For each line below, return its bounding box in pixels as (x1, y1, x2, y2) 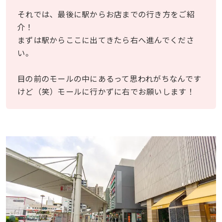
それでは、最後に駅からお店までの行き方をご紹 (17, 8, 195, 19)
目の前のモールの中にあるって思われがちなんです (17, 72, 202, 84)
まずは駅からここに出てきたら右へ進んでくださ (17, 34, 194, 45)
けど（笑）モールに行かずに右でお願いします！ (17, 85, 195, 97)
